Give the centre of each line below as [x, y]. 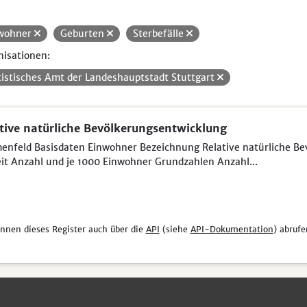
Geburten [83, 34]
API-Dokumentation [232, 229]
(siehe [175, 229]
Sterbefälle [159, 34]
